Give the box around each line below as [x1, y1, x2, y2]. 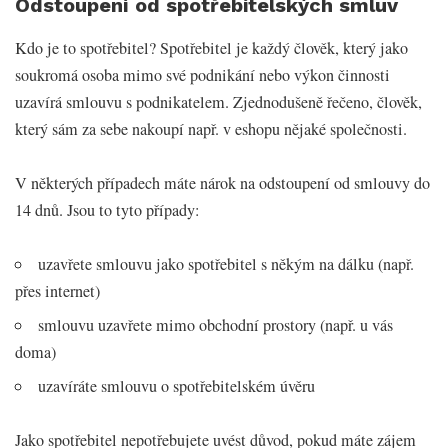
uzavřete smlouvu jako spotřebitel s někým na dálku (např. [38, 253, 415, 276]
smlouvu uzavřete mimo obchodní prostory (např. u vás [38, 314, 394, 337]
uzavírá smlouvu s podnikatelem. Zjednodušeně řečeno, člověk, [15, 91, 422, 114]
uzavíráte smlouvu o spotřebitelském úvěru [38, 375, 316, 398]
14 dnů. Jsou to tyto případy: [15, 199, 200, 222]
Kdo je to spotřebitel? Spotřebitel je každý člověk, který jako [15, 37, 408, 60]
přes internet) [15, 280, 100, 303]
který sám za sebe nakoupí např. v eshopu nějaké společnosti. [15, 118, 407, 141]
